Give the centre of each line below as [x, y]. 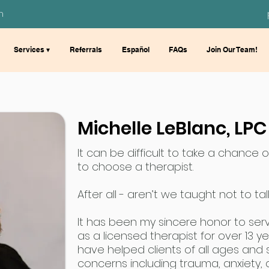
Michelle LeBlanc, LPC [172, 128]
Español [136, 50]
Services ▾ [32, 50]
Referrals [86, 50]
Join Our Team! [232, 50]
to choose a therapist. [140, 167]
